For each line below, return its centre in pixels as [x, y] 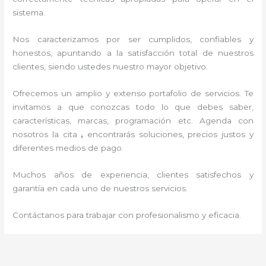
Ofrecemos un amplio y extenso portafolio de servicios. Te [133, 93]
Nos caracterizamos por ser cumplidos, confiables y [133, 39]
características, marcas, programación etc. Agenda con [133, 120]
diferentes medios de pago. [69, 148]
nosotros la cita [47, 134]
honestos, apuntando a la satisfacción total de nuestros [133, 53]
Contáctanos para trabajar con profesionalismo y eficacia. [127, 215]
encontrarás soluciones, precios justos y [170, 134]
